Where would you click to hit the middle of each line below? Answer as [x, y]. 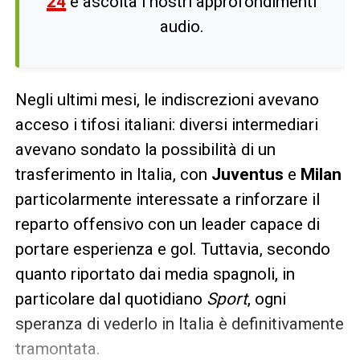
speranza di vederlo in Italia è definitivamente [179, 323]
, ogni [266, 299]
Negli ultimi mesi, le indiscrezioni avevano [167, 99]
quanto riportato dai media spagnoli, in [155, 274]
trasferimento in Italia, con [113, 174]
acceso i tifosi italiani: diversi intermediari [166, 124]
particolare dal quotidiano [110, 299]
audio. [182, 26]
